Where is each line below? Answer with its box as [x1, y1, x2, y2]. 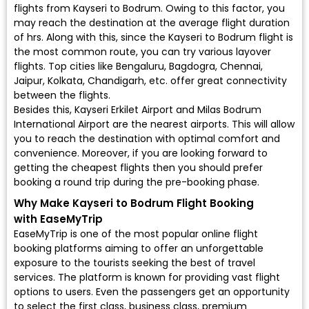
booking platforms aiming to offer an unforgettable [14, 241, 263, 256]
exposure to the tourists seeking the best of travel [14, 256, 255, 270]
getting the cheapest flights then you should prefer [14, 161, 263, 175]
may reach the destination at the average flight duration [14, 16, 290, 30]
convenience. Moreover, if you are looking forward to [14, 146, 268, 161]
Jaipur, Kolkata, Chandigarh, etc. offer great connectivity [14, 74, 287, 88]
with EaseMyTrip [14, 212, 103, 227]
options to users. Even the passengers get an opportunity [14, 285, 290, 299]
